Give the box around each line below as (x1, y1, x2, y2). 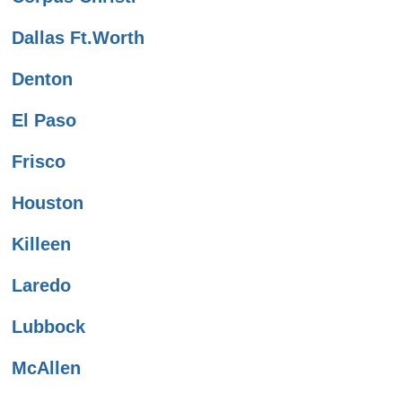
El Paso (12, 110, 76, 131)
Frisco (12, 152, 66, 172)
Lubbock (12, 317, 85, 337)
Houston (12, 193, 83, 214)
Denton (12, 69, 73, 90)
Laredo (12, 275, 71, 296)
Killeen (12, 234, 71, 255)
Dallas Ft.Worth (12, 28, 144, 48)
